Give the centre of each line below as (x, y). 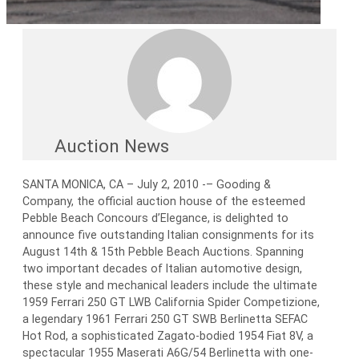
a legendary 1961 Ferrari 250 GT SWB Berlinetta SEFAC (165, 319)
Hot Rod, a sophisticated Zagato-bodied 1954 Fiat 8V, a (168, 336)
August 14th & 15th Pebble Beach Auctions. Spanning (163, 252)
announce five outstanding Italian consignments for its (168, 235)
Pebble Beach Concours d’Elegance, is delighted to (155, 218)
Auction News (112, 147)
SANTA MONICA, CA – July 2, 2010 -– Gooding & (147, 185)
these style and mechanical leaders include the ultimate (170, 286)
